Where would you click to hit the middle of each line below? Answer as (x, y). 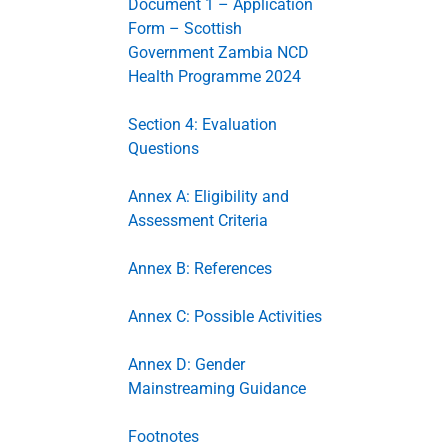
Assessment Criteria (198, 220)
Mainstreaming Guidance (217, 388)
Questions (163, 148)
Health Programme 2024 (214, 76)
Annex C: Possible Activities (225, 316)
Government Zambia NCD (218, 52)
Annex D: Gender (186, 364)
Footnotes (163, 436)
